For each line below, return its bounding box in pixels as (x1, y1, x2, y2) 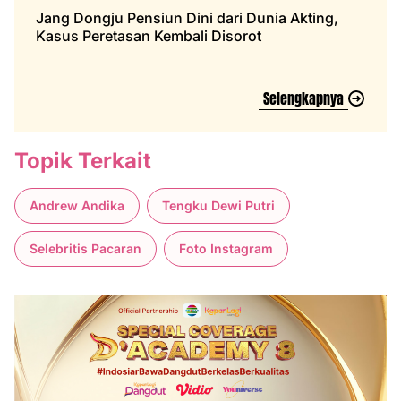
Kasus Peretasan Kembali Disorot (36, 26, 261, 45)
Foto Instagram (179, 241, 273, 257)
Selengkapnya (263, 87, 344, 109)
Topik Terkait (14, 147, 151, 174)
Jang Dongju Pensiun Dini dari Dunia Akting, (36, 8, 338, 27)
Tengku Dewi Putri (162, 198, 275, 214)
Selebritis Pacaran (30, 241, 141, 257)
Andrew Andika (30, 198, 124, 214)
